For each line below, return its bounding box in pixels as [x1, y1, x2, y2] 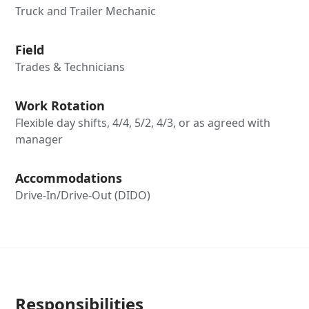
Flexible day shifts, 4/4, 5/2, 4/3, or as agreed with [15, 115, 271, 130]
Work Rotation [15, 97, 106, 114]
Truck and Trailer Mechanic [15, 3, 157, 19]
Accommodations [15, 170, 123, 186]
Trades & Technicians [15, 59, 126, 74]
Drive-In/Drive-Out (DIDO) [15, 188, 151, 203]
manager [15, 132, 63, 147]
